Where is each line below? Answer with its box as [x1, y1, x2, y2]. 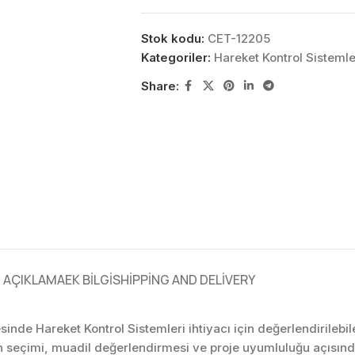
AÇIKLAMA [3, 270, 65, 288]
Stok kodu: [140, 31, 208, 46]
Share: [140, 78, 179, 94]
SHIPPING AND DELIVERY [113, 270, 255, 288]
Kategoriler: [140, 50, 211, 65]
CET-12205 [207, 31, 270, 46]
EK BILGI [65, 270, 113, 288]
